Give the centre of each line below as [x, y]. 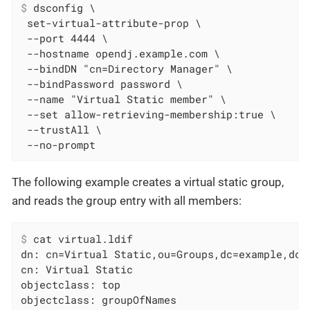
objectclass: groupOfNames [99, 300]
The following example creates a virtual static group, [148, 182]
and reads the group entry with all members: [127, 200]
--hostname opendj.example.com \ [121, 53]
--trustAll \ [62, 129]
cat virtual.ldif [80, 239]
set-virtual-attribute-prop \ [111, 22]
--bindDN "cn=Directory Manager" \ [127, 68]
